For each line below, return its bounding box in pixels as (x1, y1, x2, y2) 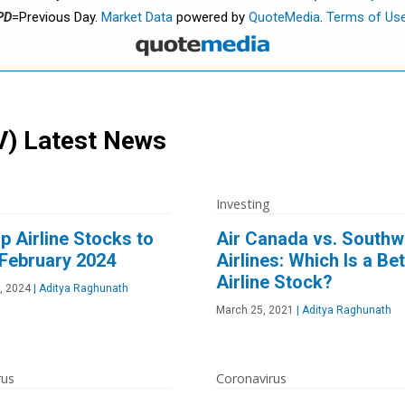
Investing (216, 194, 270, 212)
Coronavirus (216, 369, 287, 387)
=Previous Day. (11, 8, 101, 25)
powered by (172, 8, 249, 25)
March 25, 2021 (216, 303, 294, 316)
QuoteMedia (248, 8, 320, 25)
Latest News (17, 125, 166, 155)
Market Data (100, 8, 173, 25)
